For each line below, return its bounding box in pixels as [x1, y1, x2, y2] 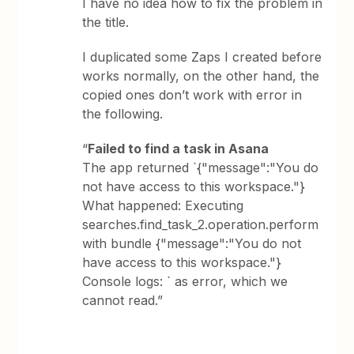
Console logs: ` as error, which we [82, 273, 288, 289]
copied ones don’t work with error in [82, 87, 303, 103]
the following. [82, 106, 164, 122]
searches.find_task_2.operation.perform [82, 217, 319, 232]
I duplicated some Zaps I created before [82, 49, 322, 65]
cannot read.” [82, 292, 164, 308]
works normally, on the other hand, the [82, 68, 320, 84]
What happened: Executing [82, 198, 244, 213]
